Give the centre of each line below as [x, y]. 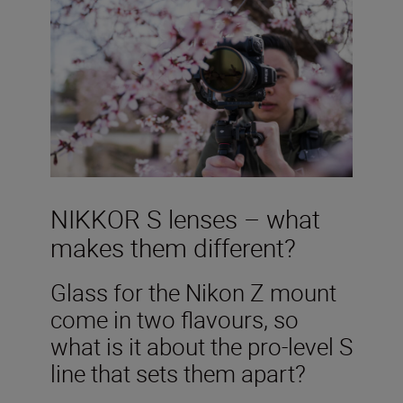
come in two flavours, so [175, 320]
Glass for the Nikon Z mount [193, 293]
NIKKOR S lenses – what [185, 219]
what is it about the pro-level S [201, 347]
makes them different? [173, 248]
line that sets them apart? [178, 374]
